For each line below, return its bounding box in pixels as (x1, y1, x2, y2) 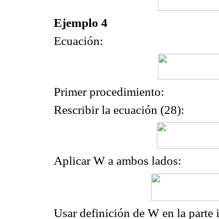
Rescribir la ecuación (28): (54, 103, 184, 116)
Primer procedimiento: (54, 85, 164, 98)
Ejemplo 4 (54, 16, 108, 30)
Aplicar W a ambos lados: (54, 154, 181, 168)
